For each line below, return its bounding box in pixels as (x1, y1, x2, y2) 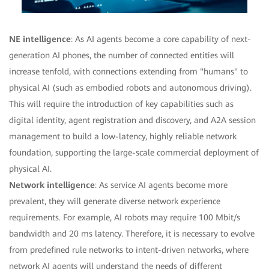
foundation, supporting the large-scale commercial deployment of (9, 147, 259, 157)
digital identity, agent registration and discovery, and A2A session (9, 115, 256, 125)
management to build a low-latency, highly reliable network (9, 131, 237, 141)
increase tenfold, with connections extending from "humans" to (9, 66, 248, 76)
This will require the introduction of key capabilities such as (9, 98, 234, 109)
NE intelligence (9, 34, 71, 44)
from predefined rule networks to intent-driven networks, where (9, 244, 249, 255)
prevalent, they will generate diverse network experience (9, 196, 220, 206)
